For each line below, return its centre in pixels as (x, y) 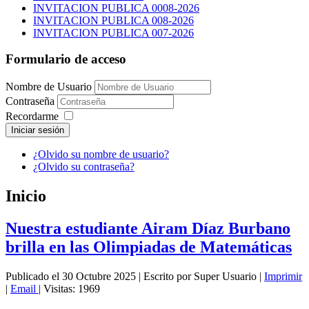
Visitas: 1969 (72, 288)
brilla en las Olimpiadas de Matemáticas (149, 247)
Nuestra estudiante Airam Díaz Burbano (148, 228)
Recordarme (32, 117)
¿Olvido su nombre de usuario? (101, 154)
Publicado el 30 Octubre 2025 (71, 276)
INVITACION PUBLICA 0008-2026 (116, 8)
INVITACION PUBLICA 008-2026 (113, 20)
